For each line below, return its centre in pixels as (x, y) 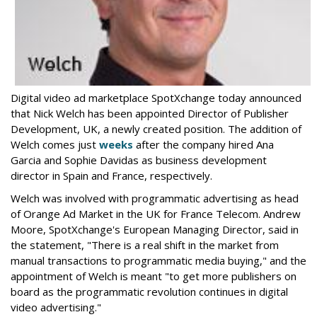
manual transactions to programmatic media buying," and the (158, 261)
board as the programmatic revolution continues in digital (149, 292)
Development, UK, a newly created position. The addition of (156, 129)
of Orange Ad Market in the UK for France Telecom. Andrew (156, 214)
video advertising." (56, 307)
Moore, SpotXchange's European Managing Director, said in (155, 230)
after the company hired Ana (203, 145)
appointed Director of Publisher (212, 114)
